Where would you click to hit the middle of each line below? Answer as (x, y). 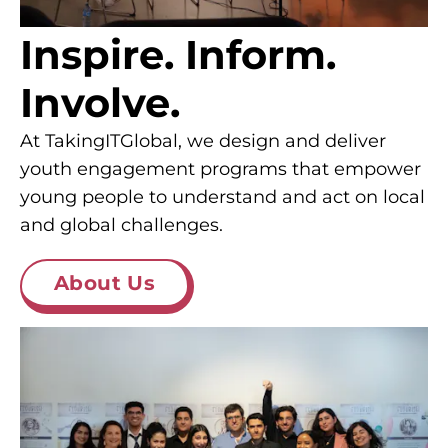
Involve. (100, 103)
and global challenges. (121, 225)
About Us (105, 283)
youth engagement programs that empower (220, 169)
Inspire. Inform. (178, 55)
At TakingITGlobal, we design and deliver (203, 141)
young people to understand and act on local (222, 197)
